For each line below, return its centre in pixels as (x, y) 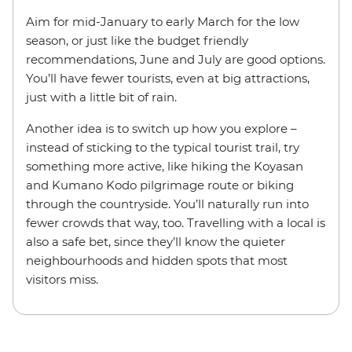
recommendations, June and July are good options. (176, 59)
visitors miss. (62, 279)
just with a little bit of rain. (101, 97)
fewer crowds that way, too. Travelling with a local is (176, 222)
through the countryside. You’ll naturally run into (167, 203)
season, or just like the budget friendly (137, 40)
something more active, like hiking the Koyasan (165, 166)
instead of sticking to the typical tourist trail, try (163, 147)
